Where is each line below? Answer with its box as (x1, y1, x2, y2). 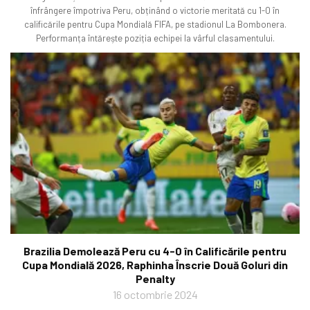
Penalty (135, 271, 175, 285)
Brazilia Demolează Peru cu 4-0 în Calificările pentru (24, 244, 286, 257)
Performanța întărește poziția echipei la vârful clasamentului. (35, 33, 275, 44)
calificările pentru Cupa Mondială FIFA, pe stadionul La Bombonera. (24, 19, 286, 30)
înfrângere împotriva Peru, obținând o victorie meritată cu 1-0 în (30, 5, 280, 17)
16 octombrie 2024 (112, 287, 198, 301)
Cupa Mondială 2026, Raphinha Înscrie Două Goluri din (22, 257, 288, 271)
